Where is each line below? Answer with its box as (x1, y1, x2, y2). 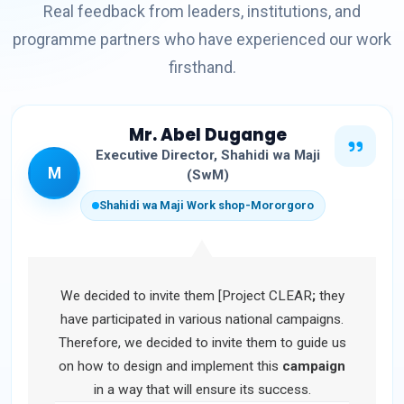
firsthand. (168, 58, 236, 78)
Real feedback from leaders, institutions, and (43, 2, 361, 22)
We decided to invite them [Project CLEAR (60, 288, 312, 305)
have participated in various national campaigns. (60, 311, 344, 328)
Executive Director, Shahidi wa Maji (95, 147, 320, 164)
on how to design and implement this (59, 358, 282, 375)
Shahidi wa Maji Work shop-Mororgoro (99, 198, 314, 213)
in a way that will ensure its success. (93, 381, 311, 399)
